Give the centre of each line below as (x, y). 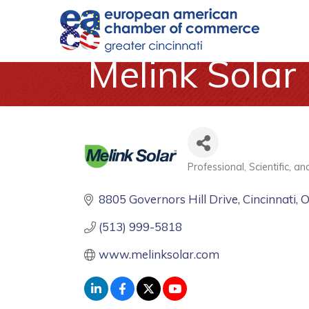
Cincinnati (270, 199)
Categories (228, 178)
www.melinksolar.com (161, 254)
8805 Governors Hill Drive (169, 199)
